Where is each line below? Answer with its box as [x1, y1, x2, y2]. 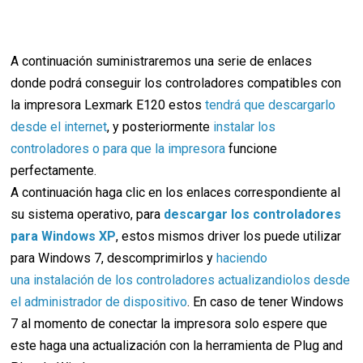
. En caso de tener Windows [187, 294, 344, 310]
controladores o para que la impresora [11, 141, 226, 156]
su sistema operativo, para [11, 207, 164, 222]
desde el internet [11, 119, 108, 135]
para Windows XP [11, 228, 117, 244]
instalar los [213, 119, 276, 135]
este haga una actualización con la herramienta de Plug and [11, 338, 344, 353]
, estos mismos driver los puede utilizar [116, 228, 342, 244]
